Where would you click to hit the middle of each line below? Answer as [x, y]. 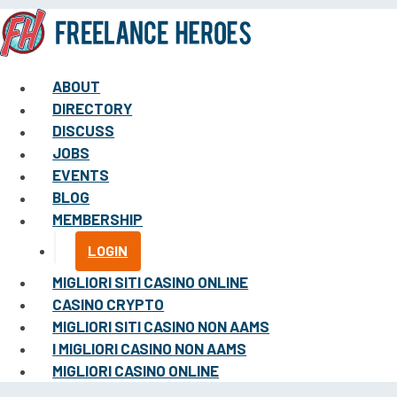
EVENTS [81, 175]
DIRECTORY [93, 109]
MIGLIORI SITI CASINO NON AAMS [161, 327]
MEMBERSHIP [98, 219]
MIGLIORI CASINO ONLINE [136, 371]
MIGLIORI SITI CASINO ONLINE [151, 282]
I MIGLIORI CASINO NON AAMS [150, 349]
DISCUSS [84, 131]
